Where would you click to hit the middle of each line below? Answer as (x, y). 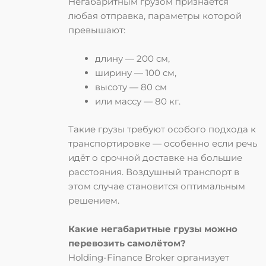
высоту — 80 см (131, 87)
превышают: (97, 30)
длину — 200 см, (132, 59)
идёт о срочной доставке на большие (155, 157)
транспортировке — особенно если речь (163, 143)
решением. (94, 200)
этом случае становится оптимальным (157, 186)
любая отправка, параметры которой (155, 16)
